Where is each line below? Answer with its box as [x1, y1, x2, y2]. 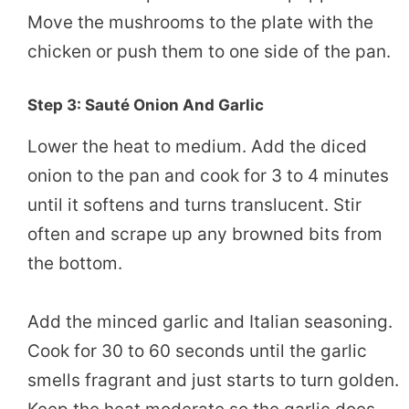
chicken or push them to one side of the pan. [27, 40, 391, 62]
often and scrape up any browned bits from [27, 223, 383, 245]
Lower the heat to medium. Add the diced [27, 135, 367, 157]
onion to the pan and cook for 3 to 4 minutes [27, 164, 389, 186]
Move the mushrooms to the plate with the [27, 11, 373, 33]
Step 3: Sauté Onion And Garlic [27, 95, 264, 114]
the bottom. [27, 252, 122, 274]
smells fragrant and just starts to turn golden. [27, 370, 399, 392]
